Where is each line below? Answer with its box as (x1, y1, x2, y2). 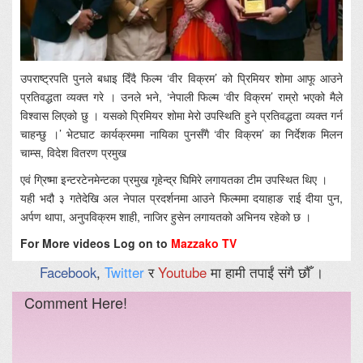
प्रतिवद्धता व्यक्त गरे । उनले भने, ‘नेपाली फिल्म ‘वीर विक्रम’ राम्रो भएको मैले (20, 88, 343, 105)
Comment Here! (24, 291, 127, 313)
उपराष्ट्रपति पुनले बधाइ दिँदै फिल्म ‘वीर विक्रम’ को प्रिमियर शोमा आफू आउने (20, 69, 343, 86)
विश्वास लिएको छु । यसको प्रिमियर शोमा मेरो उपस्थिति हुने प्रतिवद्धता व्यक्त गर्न (20, 106, 343, 123)
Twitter (105, 262, 144, 282)
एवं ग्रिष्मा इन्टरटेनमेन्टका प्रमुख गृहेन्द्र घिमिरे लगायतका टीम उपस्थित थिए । (20, 170, 327, 187)
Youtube (158, 262, 207, 282)
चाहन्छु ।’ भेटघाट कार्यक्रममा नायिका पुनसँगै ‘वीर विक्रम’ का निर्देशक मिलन (20, 125, 343, 142)
